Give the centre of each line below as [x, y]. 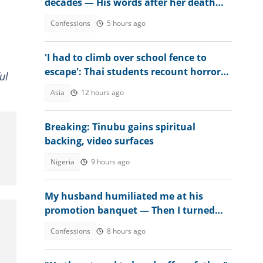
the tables [68, 224]
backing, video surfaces [99, 141]
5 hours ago [126, 23]
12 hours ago [102, 92]
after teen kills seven [93, 86]
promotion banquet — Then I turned [130, 210]
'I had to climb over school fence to [126, 58]
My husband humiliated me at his [124, 196]
